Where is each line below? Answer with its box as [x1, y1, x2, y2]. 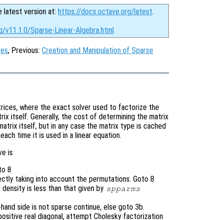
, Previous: [8, 46, 42, 55]
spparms [106, 185, 140, 193]
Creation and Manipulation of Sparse [42, 46, 153, 55]
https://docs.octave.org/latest [58, 7, 152, 16]
